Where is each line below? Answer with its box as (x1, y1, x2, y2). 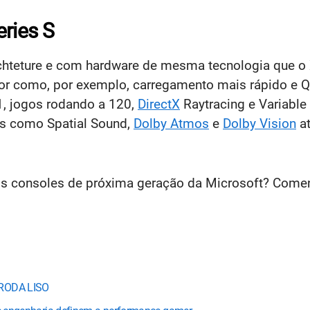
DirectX (138, 95, 180, 112)
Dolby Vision (223, 115, 296, 131)
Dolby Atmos (134, 115, 209, 131)
